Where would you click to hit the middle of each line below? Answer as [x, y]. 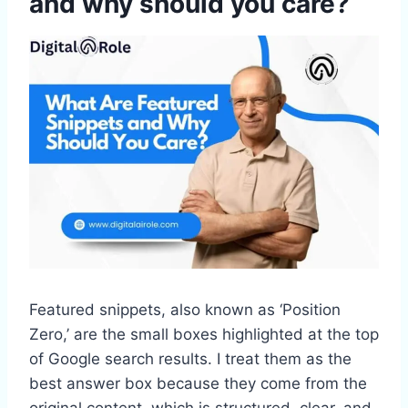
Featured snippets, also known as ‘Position [185, 309]
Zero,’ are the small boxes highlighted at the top [204, 334]
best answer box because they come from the [198, 383]
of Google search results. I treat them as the [190, 358]
